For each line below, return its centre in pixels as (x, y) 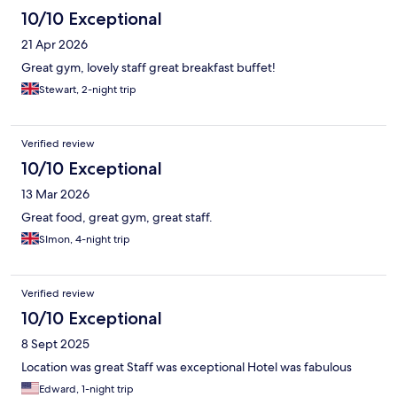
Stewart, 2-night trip (88, 89)
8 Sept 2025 (55, 343)
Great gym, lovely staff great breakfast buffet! (148, 67)
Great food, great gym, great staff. (117, 217)
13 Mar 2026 (55, 194)
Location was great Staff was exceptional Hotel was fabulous (187, 366)
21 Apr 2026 (54, 44)
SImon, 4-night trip (85, 239)
